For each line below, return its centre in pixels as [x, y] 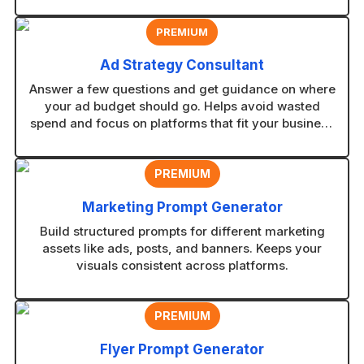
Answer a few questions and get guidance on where [182, 89]
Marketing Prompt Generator [182, 208]
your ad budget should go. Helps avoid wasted [182, 106]
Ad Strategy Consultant [182, 65]
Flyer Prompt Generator [182, 350]
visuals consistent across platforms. [182, 266]
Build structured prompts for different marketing [182, 232]
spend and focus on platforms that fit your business [182, 123]
